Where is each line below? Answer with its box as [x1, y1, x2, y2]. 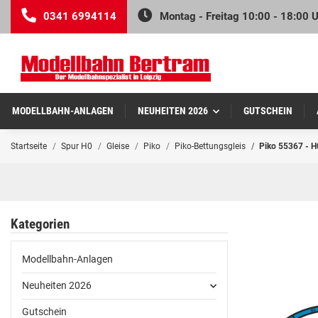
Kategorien [11, 216, 70, 233]
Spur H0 [61, 141, 92, 152]
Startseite [11, 141, 47, 152]
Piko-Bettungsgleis [175, 141, 246, 152]
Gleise [106, 141, 129, 152]
